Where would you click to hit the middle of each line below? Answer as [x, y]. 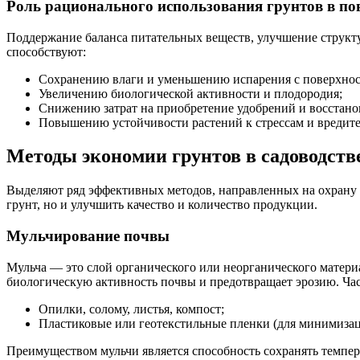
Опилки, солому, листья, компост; [131, 309]
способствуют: [46, 51]
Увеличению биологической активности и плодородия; [190, 93]
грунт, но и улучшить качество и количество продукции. [162, 205]
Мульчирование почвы [88, 236]
